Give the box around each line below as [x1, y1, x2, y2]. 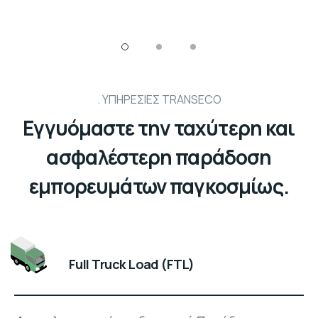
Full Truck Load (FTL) [69, 256, 194, 273]
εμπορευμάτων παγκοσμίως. [29, 172, 289, 200]
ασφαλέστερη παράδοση [46, 143, 272, 171]
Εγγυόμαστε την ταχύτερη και [23, 114, 295, 142]
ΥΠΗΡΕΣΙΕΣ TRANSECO [102, 91, 221, 107]
